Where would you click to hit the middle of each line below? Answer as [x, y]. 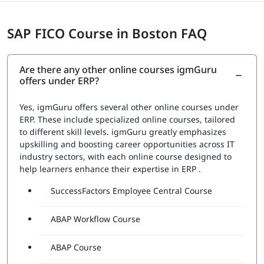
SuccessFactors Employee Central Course [131, 191]
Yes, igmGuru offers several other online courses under [129, 107]
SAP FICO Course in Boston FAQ [107, 33]
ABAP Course [76, 247]
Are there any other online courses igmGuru [118, 70]
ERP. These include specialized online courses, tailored [127, 120]
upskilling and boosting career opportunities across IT [127, 144]
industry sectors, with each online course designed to [126, 157]
